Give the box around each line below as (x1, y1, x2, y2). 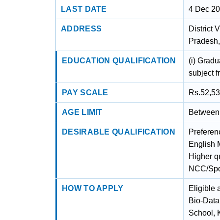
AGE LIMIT (62, 108, 103, 116)
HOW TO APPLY (62, 184, 124, 192)
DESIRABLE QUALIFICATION (62, 128, 175, 136)
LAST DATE (61, 5, 107, 13)
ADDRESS (61, 25, 102, 33)
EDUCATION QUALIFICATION (62, 56, 176, 65)
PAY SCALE (62, 88, 109, 97)
